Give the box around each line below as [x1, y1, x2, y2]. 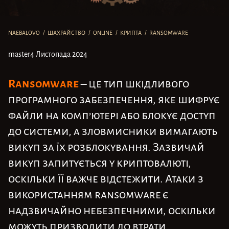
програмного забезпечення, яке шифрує [8, 91, 220, 106]
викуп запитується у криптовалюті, [8, 154, 191, 170]
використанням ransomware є [8, 186, 169, 201]
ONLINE [93, 29, 112, 36]
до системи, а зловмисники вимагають [8, 123, 218, 138]
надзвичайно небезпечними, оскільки [8, 202, 216, 217]
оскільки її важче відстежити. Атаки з [8, 170, 203, 186]
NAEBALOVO [8, 29, 40, 36]
